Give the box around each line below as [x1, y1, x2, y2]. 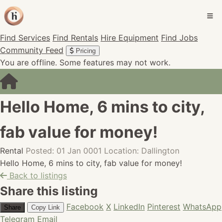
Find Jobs [161, 33, 198, 43]
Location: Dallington [104, 146, 179, 156]
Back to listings [7, 170, 67, 180]
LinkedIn [113, 202, 145, 212]
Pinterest [147, 202, 180, 212]
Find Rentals [53, 33, 98, 43]
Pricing [76, 47, 96, 55]
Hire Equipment [101, 33, 159, 43]
